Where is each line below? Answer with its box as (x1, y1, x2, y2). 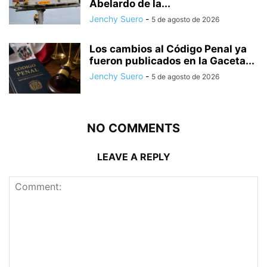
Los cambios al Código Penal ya (89, 43, 247, 55)
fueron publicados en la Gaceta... (89, 55, 254, 67)
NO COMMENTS (87, 121, 180, 136)
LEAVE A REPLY (97, 151, 170, 163)
